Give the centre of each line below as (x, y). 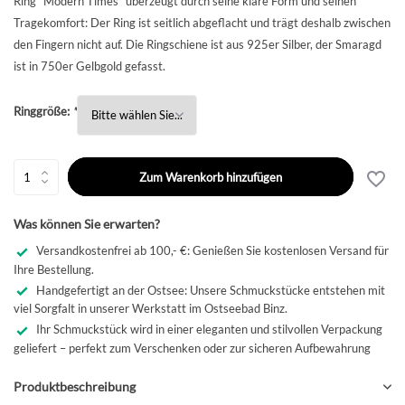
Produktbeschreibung (75, 387)
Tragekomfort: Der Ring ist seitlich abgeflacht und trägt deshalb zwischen (202, 23)
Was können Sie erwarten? (87, 224)
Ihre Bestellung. (54, 269)
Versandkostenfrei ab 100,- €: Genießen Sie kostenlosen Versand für (212, 250)
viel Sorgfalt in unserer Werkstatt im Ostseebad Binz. (151, 309)
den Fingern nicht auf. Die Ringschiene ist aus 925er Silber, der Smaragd (198, 44)
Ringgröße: (43, 111)
